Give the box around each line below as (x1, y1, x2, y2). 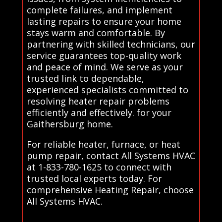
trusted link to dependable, (26, 72, 144, 84)
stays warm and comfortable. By (26, 26, 165, 39)
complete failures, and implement (26, 3, 172, 16)
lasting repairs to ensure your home (26, 15, 181, 27)
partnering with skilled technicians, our (26, 38, 195, 50)
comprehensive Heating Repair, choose (26, 183, 194, 196)
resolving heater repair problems (26, 95, 169, 107)
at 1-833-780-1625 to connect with (26, 161, 171, 173)
